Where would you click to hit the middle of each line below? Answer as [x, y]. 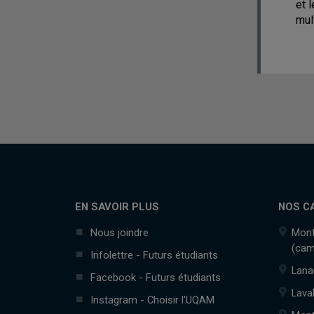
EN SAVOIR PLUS [117, 207]
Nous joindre [120, 233]
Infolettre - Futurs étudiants [154, 255]
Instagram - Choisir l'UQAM [152, 300]
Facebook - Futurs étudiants [156, 278]
